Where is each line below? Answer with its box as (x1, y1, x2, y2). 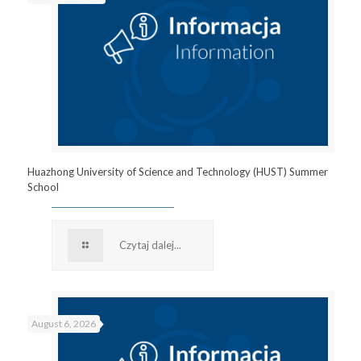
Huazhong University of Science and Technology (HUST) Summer (27, 164, 328, 178)
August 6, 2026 (31, 317, 96, 330)
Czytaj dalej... (118, 238, 181, 251)
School (27, 180, 59, 193)
